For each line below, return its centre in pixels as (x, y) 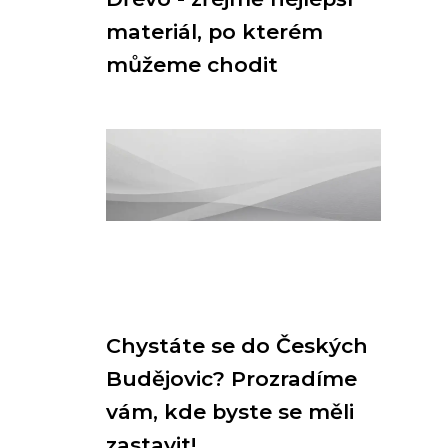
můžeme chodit (192, 64)
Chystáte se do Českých (237, 345)
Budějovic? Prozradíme (231, 378)
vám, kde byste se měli (230, 411)
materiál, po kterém (214, 31)
